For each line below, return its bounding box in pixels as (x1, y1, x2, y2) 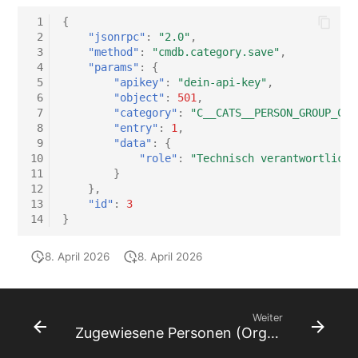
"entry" (113, 121, 159, 135)
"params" (88, 61, 140, 74)
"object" (113, 91, 165, 105)
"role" (139, 152, 178, 165)
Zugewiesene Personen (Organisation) (267, 324, 280, 341)
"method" (88, 46, 140, 59)
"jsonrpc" (88, 30, 146, 44)
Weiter (252, 312, 283, 324)
